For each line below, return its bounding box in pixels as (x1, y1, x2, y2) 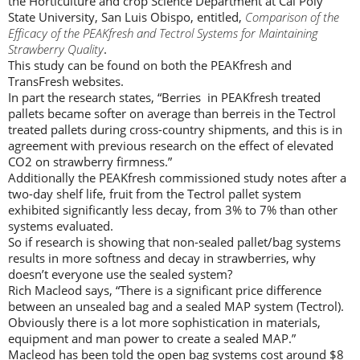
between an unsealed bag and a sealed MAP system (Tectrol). (8, 298, 347, 315)
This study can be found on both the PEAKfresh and (8, 57, 292, 74)
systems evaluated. (8, 218, 113, 235)
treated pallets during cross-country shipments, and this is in (8, 121, 342, 138)
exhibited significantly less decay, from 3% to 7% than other (8, 202, 337, 219)
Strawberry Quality (8, 41, 104, 58)
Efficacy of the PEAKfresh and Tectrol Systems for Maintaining (8, 25, 318, 42)
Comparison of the (245, 9, 339, 26)
